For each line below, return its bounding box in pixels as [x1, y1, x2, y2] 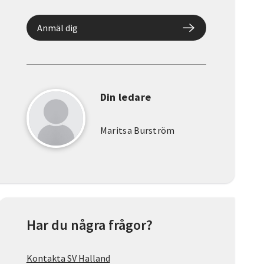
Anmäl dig [37, 22, 78, 34]
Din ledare [100, 90, 151, 104]
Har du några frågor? [26, 216, 153, 235]
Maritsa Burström [100, 124, 175, 137]
